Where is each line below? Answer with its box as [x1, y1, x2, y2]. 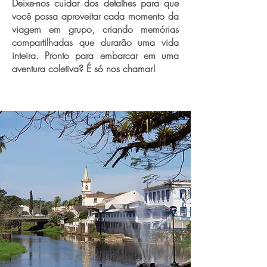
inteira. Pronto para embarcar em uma [12, 49, 179, 62]
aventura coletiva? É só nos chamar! [12, 62, 156, 75]
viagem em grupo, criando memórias [12, 23, 179, 36]
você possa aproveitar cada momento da [12, 10, 179, 23]
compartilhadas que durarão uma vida [12, 36, 179, 49]
